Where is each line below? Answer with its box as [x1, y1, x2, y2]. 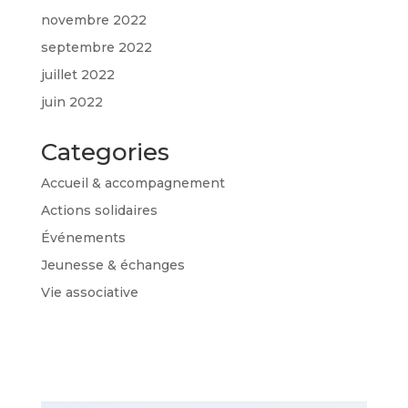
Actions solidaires [40, 202, 158, 219]
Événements [40, 229, 126, 246]
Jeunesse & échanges [40, 257, 185, 273]
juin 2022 [40, 94, 103, 110]
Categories [40, 138, 169, 167]
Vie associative [40, 284, 138, 301]
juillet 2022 [40, 66, 115, 83]
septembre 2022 [40, 39, 152, 56]
